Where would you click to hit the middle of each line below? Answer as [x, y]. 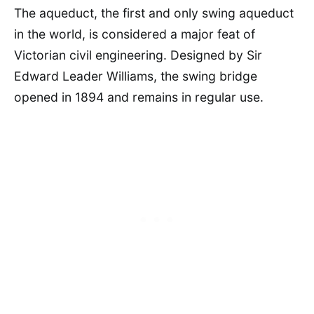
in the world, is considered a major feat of [135, 34]
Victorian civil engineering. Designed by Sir [138, 55]
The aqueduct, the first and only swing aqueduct [154, 13]
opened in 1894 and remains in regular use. [139, 97]
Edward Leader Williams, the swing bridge [136, 76]
